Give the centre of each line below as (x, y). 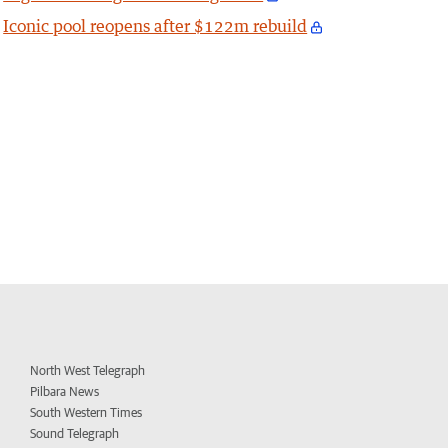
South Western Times (86, 413)
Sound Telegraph (75, 434)
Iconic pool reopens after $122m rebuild (155, 26)
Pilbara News (65, 392)
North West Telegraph (88, 371)
